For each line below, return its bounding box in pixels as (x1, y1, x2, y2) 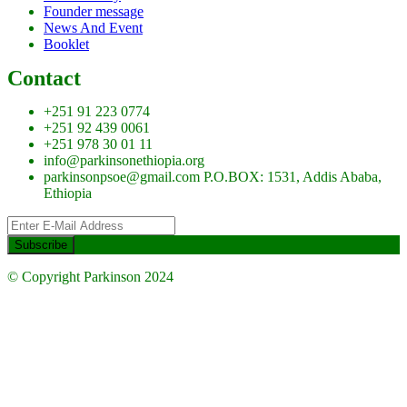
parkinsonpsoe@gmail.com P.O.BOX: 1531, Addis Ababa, (44, 169, 382, 185)
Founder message (44, 4, 144, 20)
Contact (7, 66, 81, 91)
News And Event (44, 20, 143, 36)
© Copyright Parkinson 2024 (7, 269, 174, 285)
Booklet (44, 36, 89, 53)
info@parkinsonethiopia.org (44, 153, 204, 169)
